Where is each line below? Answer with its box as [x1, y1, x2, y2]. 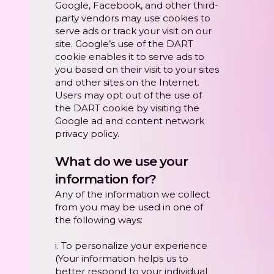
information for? [55, 171, 156, 187]
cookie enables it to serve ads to [55, 51, 204, 63]
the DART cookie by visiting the [55, 102, 199, 114]
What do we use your [55, 154, 188, 169]
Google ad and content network [55, 115, 204, 127]
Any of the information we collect [55, 188, 210, 201]
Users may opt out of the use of [55, 89, 202, 102]
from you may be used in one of [55, 201, 203, 213]
